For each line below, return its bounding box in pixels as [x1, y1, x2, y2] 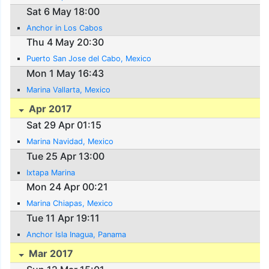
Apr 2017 [26, 102, 73, 115]
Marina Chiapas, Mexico [26, 199, 113, 208]
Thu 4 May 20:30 [26, 36, 104, 49]
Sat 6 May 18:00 [26, 5, 100, 17]
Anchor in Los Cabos [26, 23, 103, 32]
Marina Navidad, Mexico [26, 136, 114, 146]
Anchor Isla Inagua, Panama [26, 229, 127, 239]
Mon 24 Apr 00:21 [26, 181, 109, 193]
